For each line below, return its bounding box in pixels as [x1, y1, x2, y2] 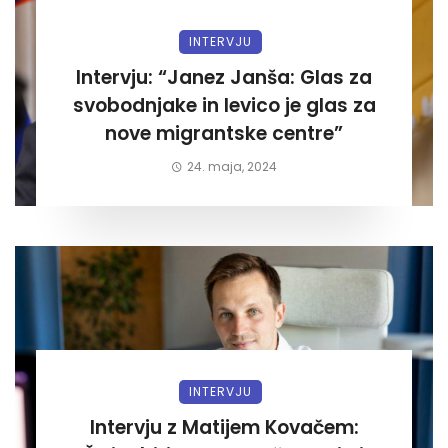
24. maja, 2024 [186, 158, 277, 176]
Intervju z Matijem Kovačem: [89, 414, 265, 442]
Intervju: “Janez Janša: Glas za [76, 64, 372, 92]
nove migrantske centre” [105, 120, 343, 148]
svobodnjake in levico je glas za [72, 92, 376, 120]
